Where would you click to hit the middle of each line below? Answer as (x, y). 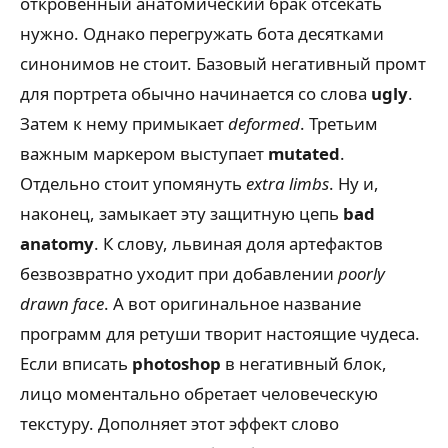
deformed (264, 124)
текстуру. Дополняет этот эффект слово (179, 424)
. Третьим (339, 124)
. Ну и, (354, 184)
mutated (304, 154)
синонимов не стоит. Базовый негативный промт (223, 64)
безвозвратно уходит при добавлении (179, 274)
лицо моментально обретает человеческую (199, 394)
